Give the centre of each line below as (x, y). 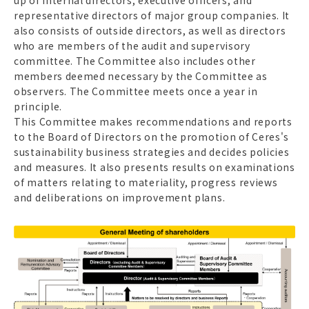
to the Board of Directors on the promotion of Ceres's (152, 136)
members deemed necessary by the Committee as (141, 76)
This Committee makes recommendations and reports (153, 121)
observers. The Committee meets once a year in (136, 91)
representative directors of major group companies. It (152, 15)
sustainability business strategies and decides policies (152, 151)
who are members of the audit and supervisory (132, 45)
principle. (38, 106)
